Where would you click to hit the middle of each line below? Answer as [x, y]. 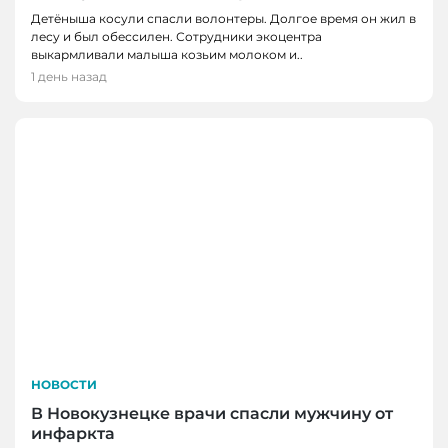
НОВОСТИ [64, 384]
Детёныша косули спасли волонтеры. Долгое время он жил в [223, 18]
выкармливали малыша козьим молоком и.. [167, 54]
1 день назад [69, 76]
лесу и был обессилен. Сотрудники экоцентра [176, 36]
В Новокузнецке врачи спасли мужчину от [212, 413]
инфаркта [73, 433]
